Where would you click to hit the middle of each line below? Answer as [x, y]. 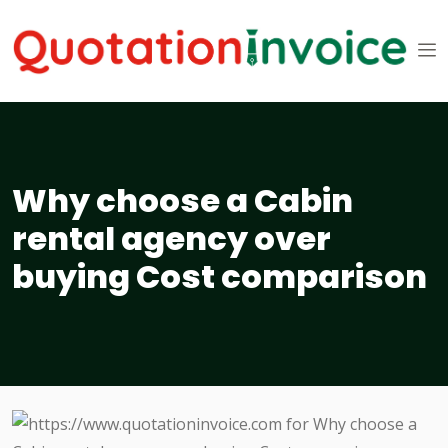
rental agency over [171, 239]
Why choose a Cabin [182, 201]
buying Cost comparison [219, 277]
